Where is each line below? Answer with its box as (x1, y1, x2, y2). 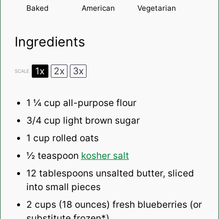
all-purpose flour (60, 97, 136, 109)
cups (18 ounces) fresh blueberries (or (32, 199, 202, 211)
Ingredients (14, 34, 85, 50)
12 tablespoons (26, 168, 93, 179)
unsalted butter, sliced (93, 168, 194, 179)
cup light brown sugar (41, 115, 140, 127)
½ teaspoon (26, 150, 79, 162)
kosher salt (81, 150, 129, 162)
